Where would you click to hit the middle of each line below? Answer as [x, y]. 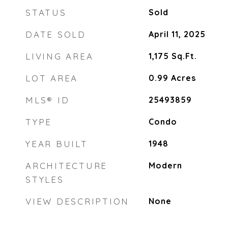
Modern [165, 165]
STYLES [45, 179]
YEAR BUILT [57, 144]
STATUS [46, 12]
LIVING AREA [60, 56]
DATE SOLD [56, 34]
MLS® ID [48, 100]
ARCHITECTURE [66, 166]
